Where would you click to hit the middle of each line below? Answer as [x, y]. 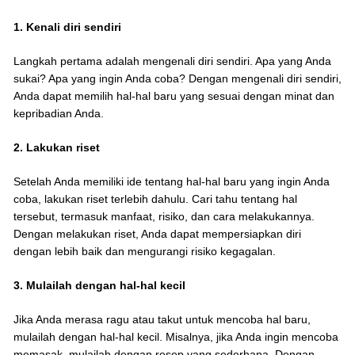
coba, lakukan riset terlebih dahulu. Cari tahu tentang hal [155, 199]
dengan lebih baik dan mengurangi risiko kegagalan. [145, 252]
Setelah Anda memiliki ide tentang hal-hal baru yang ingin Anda [172, 182]
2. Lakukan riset [57, 148]
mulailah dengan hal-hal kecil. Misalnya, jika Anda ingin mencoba [176, 337]
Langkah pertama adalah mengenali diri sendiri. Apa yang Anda [172, 61]
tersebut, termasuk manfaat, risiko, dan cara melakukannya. [164, 217]
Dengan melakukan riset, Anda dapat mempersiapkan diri [157, 234]
